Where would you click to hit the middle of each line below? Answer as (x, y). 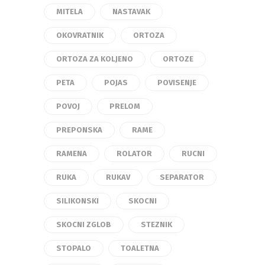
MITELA (70, 11)
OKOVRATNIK (80, 35)
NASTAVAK (131, 11)
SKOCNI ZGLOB (84, 224)
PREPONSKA (79, 130)
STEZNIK (156, 224)
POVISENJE (177, 82)
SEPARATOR (182, 177)
